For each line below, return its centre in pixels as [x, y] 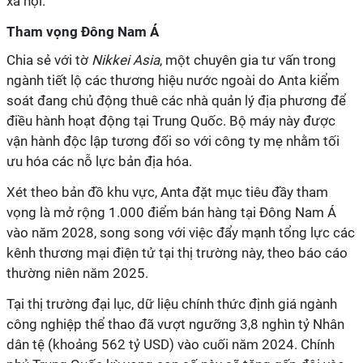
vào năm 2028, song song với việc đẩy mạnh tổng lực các [181, 233]
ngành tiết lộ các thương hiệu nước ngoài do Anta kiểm [173, 80]
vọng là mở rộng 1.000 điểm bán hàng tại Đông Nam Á [171, 212]
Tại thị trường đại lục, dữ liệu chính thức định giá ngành [172, 304]
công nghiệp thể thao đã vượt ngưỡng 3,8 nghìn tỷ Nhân [175, 324]
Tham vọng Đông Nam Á [83, 32]
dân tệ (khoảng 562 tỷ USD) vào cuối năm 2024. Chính [171, 344]
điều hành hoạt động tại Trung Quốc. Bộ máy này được [171, 121]
